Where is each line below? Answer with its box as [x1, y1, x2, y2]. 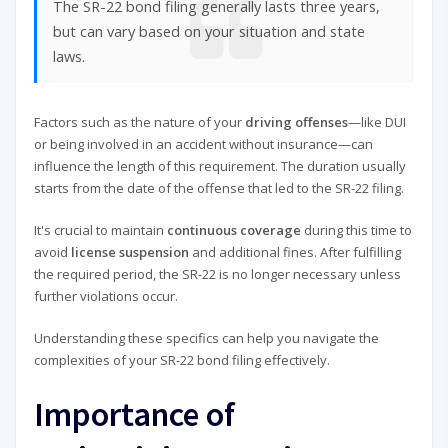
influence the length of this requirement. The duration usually [33, 156, 406, 175]
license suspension [70, 242, 189, 261]
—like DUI [347, 112, 406, 131]
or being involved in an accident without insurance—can [33, 134, 373, 153]
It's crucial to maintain [33, 220, 167, 239]
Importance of [33, 391, 235, 435]
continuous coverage [166, 220, 301, 239]
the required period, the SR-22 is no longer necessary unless [33, 264, 401, 283]
